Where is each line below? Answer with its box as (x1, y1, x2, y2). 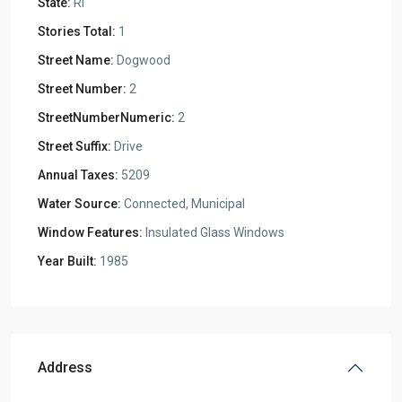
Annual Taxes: (38, 168, 118, 182)
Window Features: (38, 225, 143, 240)
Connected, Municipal (121, 197, 245, 211)
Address (38, 359, 92, 376)
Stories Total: (38, 24, 116, 39)
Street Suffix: (38, 139, 111, 153)
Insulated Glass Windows (143, 225, 284, 240)
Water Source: (38, 197, 121, 211)
